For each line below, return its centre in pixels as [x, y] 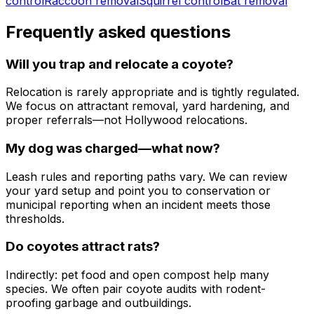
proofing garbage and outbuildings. [98, 303]
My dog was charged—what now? [113, 148]
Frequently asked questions [118, 32]
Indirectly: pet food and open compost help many [137, 275]
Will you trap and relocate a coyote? [120, 64]
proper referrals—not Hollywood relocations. [127, 120]
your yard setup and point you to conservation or [138, 190]
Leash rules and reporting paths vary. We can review [146, 176]
